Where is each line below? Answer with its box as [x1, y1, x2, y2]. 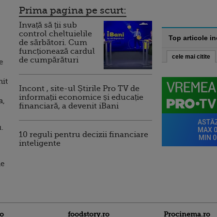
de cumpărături [19, 56, 78, 64]
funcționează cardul [19, 47, 95, 56]
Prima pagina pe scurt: [19, 5, 126, 16]
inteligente [19, 139, 61, 148]
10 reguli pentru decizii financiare [19, 130, 148, 139]
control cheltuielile [19, 30, 92, 38]
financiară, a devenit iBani [19, 102, 119, 110]
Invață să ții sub [19, 21, 77, 30]
